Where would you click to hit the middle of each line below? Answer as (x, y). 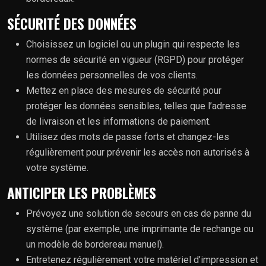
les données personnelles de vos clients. (112, 75)
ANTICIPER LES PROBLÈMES (82, 193)
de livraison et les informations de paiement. (118, 121)
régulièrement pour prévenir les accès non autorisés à (138, 152)
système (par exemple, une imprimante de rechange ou (140, 229)
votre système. (57, 167)
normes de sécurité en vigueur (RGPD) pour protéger (135, 59)
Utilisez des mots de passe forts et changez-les (128, 137)
